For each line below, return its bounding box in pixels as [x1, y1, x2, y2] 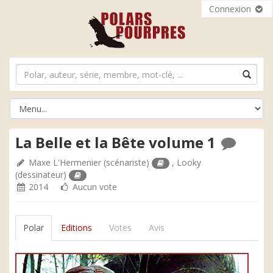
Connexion [209, 3, 253, 15]
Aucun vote [70, 181, 117, 193]
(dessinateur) [15, 169, 69, 180]
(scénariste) [101, 157, 152, 168]
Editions [61, 222, 92, 233]
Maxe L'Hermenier [29, 157, 101, 168]
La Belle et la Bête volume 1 [15, 132, 219, 152]
